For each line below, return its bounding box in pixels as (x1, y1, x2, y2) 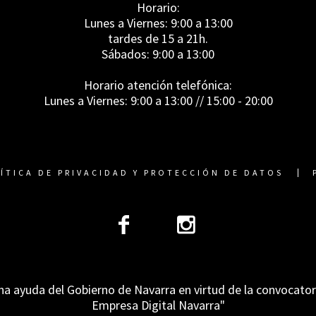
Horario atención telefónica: (84, 77, 232, 93)
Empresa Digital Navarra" (91, 297, 225, 313)
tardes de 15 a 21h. (108, 30, 208, 47)
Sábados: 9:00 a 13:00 (102, 46, 214, 62)
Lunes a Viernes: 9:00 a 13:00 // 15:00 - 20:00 (43, 92, 273, 109)
